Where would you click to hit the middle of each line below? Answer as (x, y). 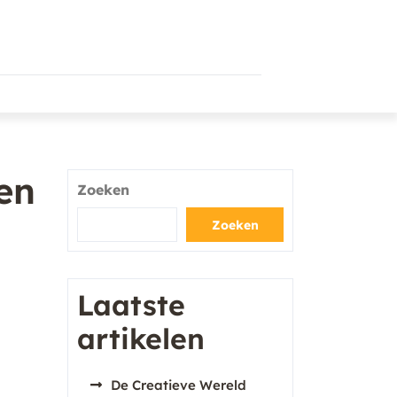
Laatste (131, 305)
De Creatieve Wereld (179, 385)
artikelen (141, 339)
